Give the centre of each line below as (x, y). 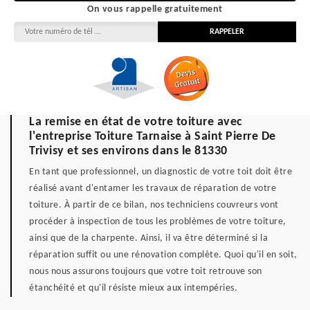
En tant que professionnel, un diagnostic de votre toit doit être (161, 172)
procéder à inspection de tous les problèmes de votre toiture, (158, 222)
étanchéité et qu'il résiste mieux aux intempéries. (133, 288)
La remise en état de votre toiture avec (136, 122)
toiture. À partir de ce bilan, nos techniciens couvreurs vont (154, 205)
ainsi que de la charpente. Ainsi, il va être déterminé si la (148, 238)
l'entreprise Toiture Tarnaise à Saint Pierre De (153, 137)
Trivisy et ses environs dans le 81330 (128, 151)
